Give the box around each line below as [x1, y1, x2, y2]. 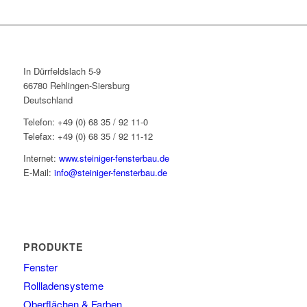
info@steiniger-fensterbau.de [53, 166, 167, 180]
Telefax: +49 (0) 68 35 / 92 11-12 [23, 130, 153, 143]
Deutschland [23, 93, 73, 107]
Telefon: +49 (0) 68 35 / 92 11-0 [23, 115, 148, 129]
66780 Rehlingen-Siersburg [23, 79, 130, 93]
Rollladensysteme [23, 278, 103, 293]
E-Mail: [23, 166, 54, 180]
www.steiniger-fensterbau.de [58, 151, 169, 165]
